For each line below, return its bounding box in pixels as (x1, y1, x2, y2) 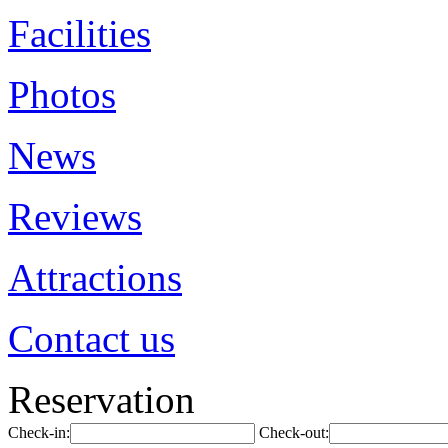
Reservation (8, 378, 195, 421)
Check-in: (8, 424, 70, 441)
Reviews (8, 195, 142, 238)
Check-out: (259, 424, 329, 441)
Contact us (8, 317, 175, 360)
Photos (8, 73, 116, 116)
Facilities (8, 12, 151, 55)
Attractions (8, 256, 182, 299)
